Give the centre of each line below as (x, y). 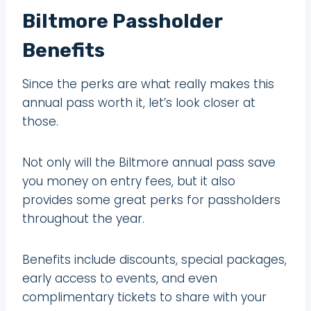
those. (40, 121)
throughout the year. (83, 218)
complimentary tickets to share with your (144, 297)
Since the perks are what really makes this (148, 84)
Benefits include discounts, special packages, (154, 259)
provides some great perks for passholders (151, 200)
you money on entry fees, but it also (129, 181)
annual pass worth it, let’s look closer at (139, 102)
